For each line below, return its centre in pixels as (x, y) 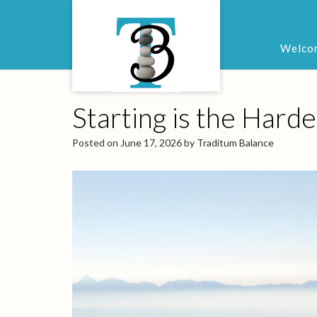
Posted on (96, 143)
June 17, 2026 (151, 143)
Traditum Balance (235, 143)
